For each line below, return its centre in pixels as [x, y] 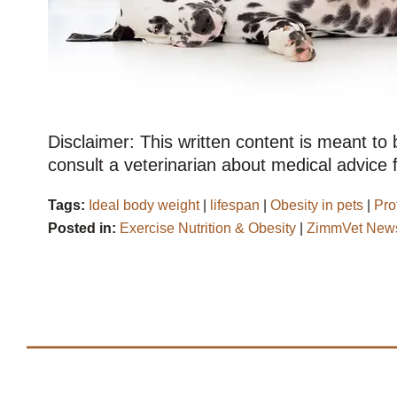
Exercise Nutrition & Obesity [208, 228]
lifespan [235, 205]
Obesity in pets [317, 205]
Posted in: [84, 228]
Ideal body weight [144, 205]
